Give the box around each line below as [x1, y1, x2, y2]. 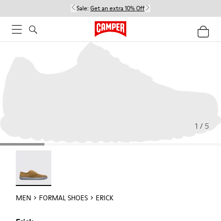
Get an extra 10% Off [90, 4, 145, 12]
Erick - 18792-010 [15, 150, 76, 161]
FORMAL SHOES [39, 192, 88, 203]
